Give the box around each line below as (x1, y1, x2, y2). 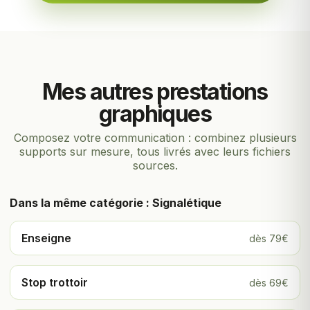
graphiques (99, 100, 211, 128)
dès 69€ (249, 276, 289, 289)
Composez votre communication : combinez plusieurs (13, 131, 297, 145)
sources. (132, 158, 178, 173)
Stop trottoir (21, 275, 88, 290)
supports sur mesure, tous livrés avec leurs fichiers (19, 145, 291, 159)
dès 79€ (249, 232, 289, 244)
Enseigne (21, 231, 71, 246)
